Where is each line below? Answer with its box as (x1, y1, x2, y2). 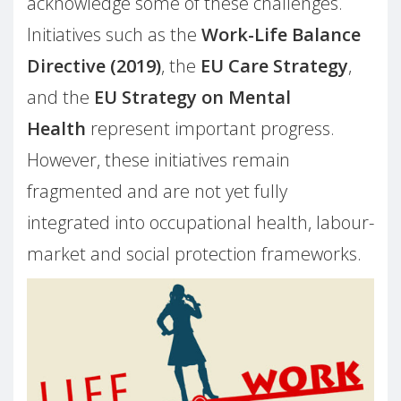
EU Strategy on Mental (94, 84, 291, 109)
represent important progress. (86, 115, 335, 141)
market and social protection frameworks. (27, 241, 362, 266)
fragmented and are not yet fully (27, 178, 287, 203)
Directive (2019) (27, 53, 161, 78)
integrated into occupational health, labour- (27, 209, 374, 235)
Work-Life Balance (201, 21, 361, 47)
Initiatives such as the (27, 21, 201, 47)
